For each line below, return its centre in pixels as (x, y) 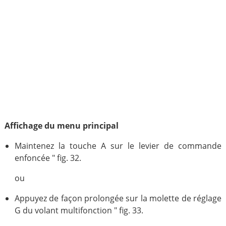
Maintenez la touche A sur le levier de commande (118, 146)
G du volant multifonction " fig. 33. (79, 210)
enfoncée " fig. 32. (48, 158)
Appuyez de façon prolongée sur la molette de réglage (118, 198)
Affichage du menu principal (61, 126)
